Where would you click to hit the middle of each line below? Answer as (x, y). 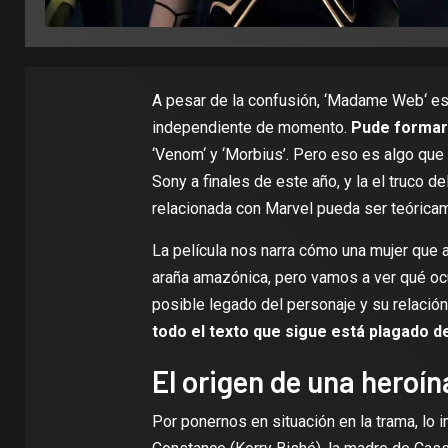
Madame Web (375, 100)
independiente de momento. (249, 127)
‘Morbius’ (253, 154)
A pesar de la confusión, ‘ (239, 100)
